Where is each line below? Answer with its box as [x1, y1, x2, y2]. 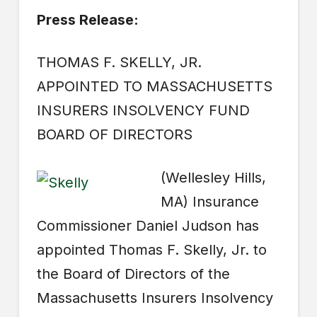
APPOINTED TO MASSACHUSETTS [36, 78, 272, 96]
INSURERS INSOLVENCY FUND [36, 102, 250, 120]
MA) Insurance [161, 192, 260, 210]
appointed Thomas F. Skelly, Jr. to [36, 241, 267, 258]
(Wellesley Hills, [161, 168, 267, 186]
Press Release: [36, 11, 139, 29]
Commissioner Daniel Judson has [36, 217, 259, 234]
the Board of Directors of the [36, 265, 230, 282]
